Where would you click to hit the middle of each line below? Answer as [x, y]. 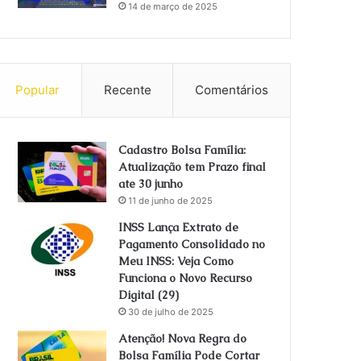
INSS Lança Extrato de [179, 227]
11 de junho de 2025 [171, 201]
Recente [127, 90]
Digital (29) [149, 295]
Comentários [232, 90]
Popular [37, 90]
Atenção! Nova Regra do [183, 338]
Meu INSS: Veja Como [176, 261]
